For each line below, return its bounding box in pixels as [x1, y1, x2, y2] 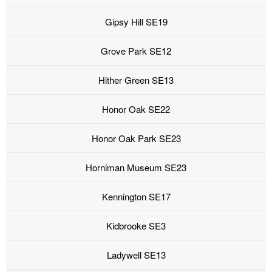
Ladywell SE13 [106, 248, 166, 262]
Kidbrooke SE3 [106, 219, 166, 233]
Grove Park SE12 [101, 44, 171, 58]
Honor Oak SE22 [102, 103, 170, 116]
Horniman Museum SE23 [86, 161, 186, 174]
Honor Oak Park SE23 [91, 132, 181, 145]
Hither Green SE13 [98, 73, 174, 87]
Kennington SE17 [101, 190, 171, 203]
